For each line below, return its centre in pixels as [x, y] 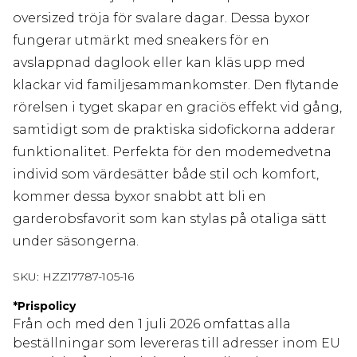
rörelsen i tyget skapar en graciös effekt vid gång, [177, 108]
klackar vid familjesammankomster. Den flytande [176, 85]
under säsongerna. [76, 241]
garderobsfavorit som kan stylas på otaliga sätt [170, 219]
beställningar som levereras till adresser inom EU [177, 343]
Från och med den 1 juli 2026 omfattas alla [152, 324]
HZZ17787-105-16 [88, 277]
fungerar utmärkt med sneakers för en [141, 41]
